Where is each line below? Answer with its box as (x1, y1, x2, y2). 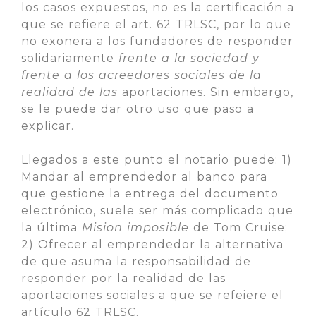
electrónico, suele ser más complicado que (21, 204, 293, 217)
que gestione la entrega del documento (21, 187, 279, 200)
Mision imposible (82, 221, 189, 234)
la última (21, 221, 82, 234)
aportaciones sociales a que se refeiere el (21, 288, 284, 302)
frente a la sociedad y (119, 51, 260, 65)
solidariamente (21, 51, 119, 65)
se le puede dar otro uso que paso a (21, 102, 254, 116)
